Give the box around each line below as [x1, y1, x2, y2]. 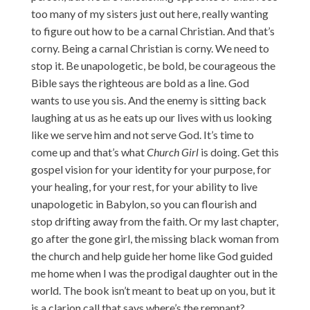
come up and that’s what [30, 145, 147, 158]
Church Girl [146, 145, 199, 158]
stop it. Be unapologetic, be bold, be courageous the [30, 58, 275, 72]
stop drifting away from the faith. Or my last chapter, [30, 214, 278, 228]
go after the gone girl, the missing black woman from [30, 231, 279, 245]
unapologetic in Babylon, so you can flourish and [30, 197, 257, 210]
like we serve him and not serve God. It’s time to [30, 127, 254, 141]
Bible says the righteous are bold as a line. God [30, 75, 249, 89]
